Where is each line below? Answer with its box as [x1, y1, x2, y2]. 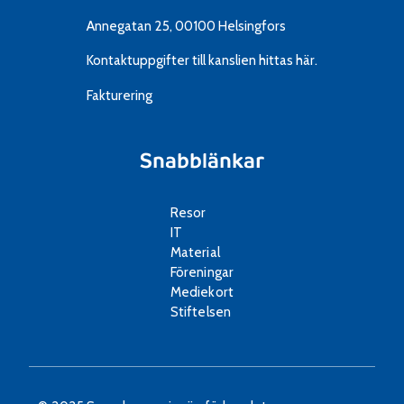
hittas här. [259, 51, 318, 69]
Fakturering [86, 86, 152, 104]
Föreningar [170, 263, 234, 281]
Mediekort [170, 283, 234, 301]
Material [170, 243, 220, 262]
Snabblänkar [139, 148, 265, 175]
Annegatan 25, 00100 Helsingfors [86, 16, 287, 34]
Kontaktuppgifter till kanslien [86, 51, 260, 69]
